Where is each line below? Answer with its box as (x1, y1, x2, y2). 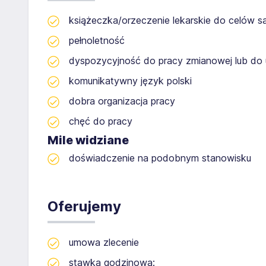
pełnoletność (69, 34, 125, 46)
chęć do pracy (69, 115, 132, 127)
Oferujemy (47, 198, 121, 215)
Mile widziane (47, 133, 129, 147)
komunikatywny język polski (69, 75, 192, 87)
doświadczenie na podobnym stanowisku (69, 152, 251, 164)
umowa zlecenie (69, 236, 139, 248)
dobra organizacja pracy (69, 95, 175, 107)
